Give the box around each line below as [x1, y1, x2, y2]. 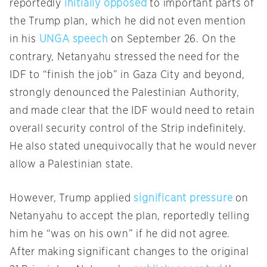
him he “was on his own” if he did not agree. [10, 229, 231, 240]
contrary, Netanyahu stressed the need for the [10, 52, 240, 63]
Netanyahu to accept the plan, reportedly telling [10, 211, 250, 222]
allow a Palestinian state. [10, 159, 133, 170]
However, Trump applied [10, 193, 134, 204]
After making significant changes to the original [10, 247, 249, 258]
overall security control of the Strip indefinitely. [10, 123, 246, 135]
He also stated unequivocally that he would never [10, 141, 257, 153]
